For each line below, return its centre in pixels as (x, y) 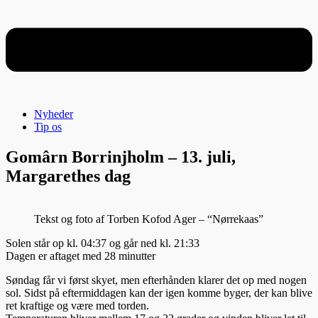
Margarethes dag (68, 176)
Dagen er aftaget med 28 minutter (81, 256)
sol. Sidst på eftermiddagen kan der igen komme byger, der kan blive (159, 292)
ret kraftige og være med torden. (77, 305)
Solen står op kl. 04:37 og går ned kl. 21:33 (103, 243)
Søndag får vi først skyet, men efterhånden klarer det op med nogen (156, 280)
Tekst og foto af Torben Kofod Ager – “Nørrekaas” (149, 219)
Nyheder (54, 114)
